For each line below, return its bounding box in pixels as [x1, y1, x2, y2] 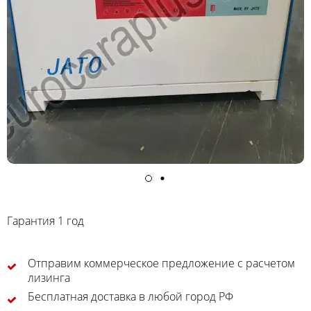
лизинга [27, 270, 70, 286]
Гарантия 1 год [7, 213, 84, 229]
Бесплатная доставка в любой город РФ [27, 289, 233, 305]
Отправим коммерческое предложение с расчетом [27, 255, 295, 271]
